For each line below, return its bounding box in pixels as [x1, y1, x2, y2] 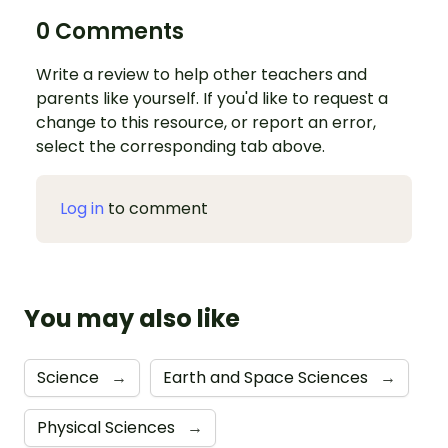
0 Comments [36, 16, 184, 47]
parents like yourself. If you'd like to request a [36, 87, 388, 110]
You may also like [24, 302, 240, 335]
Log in [60, 197, 104, 220]
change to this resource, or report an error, [36, 111, 376, 134]
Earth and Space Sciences [163, 366, 372, 389]
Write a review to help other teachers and [36, 63, 367, 86]
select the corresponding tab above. [36, 135, 325, 158]
